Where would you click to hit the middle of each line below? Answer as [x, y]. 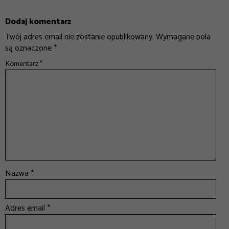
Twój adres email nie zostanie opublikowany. [79, 37]
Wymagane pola [183, 37]
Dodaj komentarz [38, 22]
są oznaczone [29, 49]
